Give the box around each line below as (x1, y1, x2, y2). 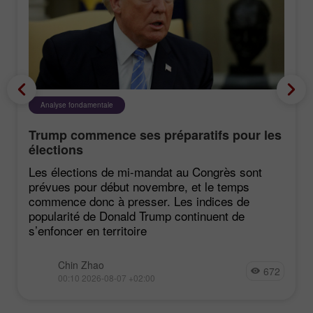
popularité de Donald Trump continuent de (29, 206, 245, 224)
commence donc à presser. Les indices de (29, 191, 249, 210)
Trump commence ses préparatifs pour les (29, 125, 282, 144)
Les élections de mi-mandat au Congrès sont (29, 162, 262, 180)
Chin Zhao (58, 257, 104, 272)
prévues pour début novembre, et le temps (29, 177, 249, 195)
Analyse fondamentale (41, 99, 113, 110)
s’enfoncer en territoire (29, 221, 147, 239)
